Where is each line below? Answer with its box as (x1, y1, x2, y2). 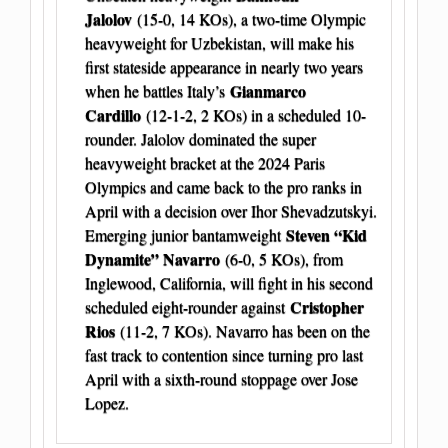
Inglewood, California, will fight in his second (85, 272, 373, 294)
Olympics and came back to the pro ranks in (85, 176, 362, 198)
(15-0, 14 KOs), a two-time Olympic (132, 8, 366, 30)
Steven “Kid (286, 223, 367, 247)
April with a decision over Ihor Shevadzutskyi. (85, 200, 377, 222)
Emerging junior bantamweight (85, 224, 286, 246)
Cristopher (290, 295, 364, 319)
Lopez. (85, 392, 129, 414)
